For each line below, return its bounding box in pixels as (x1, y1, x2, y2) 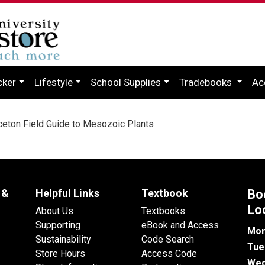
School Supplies (91, 76, 161, 88)
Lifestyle (34, 76, 73, 88)
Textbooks (141, 205, 185, 216)
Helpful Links (35, 186, 99, 199)
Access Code (141, 247, 197, 259)
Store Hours (35, 247, 85, 259)
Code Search (141, 233, 194, 245)
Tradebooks (179, 76, 234, 88)
